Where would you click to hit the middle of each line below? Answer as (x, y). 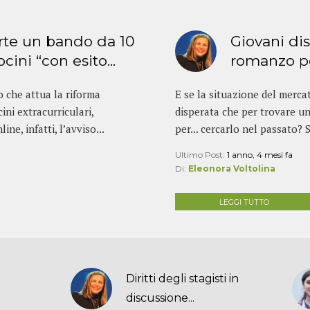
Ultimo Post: (201, 155)
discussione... (161, 298)
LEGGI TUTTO (244, 202)
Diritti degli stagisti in (183, 278)
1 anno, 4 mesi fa (259, 155)
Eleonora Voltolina (231, 169)
